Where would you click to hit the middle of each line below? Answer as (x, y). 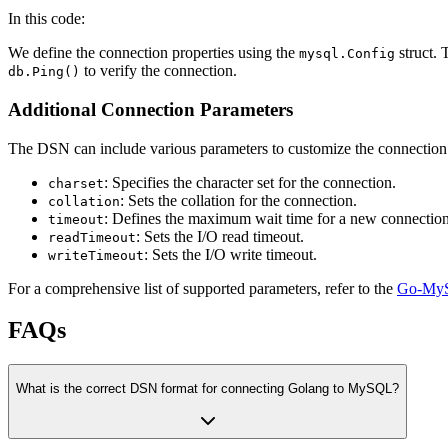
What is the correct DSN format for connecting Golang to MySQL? (207, 388)
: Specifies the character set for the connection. (250, 182)
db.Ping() (44, 72)
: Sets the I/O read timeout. (220, 236)
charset (76, 183)
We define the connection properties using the (153, 53)
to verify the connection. (158, 71)
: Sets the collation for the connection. (238, 200)
